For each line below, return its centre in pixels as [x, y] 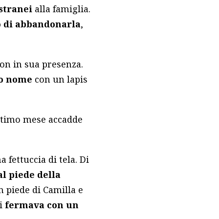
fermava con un [42, 205]
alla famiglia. [62, 9]
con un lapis [60, 79]
